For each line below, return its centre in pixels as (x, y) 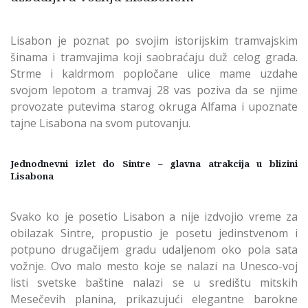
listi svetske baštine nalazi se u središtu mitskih (154, 282)
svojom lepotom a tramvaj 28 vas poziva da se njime (154, 90)
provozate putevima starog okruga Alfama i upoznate (154, 106)
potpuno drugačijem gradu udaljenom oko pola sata (154, 249)
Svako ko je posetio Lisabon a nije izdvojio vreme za (154, 216)
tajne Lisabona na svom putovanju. (100, 123)
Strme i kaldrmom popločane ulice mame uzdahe (154, 73)
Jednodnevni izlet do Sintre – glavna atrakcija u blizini (154, 163)
